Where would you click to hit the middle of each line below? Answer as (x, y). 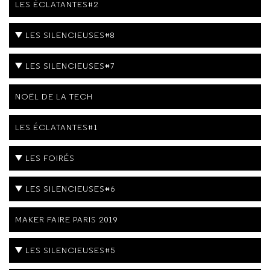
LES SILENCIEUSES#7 (70, 65)
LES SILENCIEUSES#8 (70, 35)
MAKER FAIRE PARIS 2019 (67, 219)
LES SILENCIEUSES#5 (70, 250)
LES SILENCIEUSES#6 (70, 188)
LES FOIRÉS (50, 158)
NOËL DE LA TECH (54, 96)
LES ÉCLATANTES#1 (57, 127)
